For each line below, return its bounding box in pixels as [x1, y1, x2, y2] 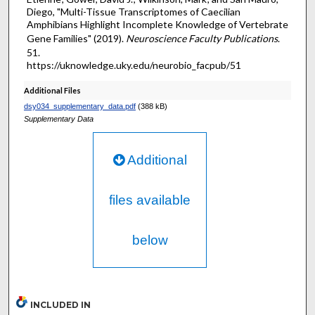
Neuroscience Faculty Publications [125, 32, 278, 44]
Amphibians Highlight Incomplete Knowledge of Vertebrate [26, 18, 288, 30]
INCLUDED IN [30, 299, 91, 310]
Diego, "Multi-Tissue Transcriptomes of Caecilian [26, 6, 240, 18]
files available [109, 192, 191, 207]
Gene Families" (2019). [26, 32, 126, 44]
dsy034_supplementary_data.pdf [23, 101, 136, 110]
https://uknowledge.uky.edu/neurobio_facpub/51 [26, 59, 241, 71]
